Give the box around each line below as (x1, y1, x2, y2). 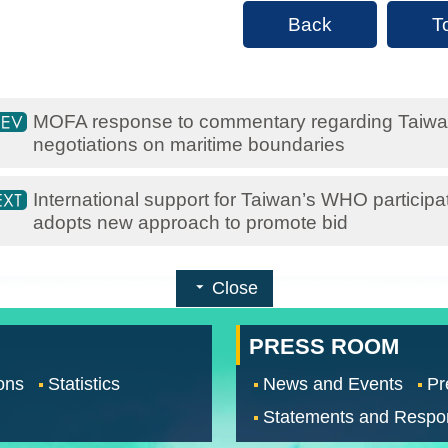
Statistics (48, 373, 120, 394)
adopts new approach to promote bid (33, 210, 348, 233)
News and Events (263, 373, 403, 394)
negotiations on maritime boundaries (33, 132, 345, 155)
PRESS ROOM (249, 333, 399, 359)
